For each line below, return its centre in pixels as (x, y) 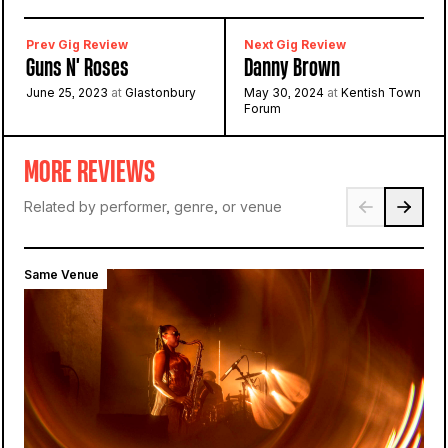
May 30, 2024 (285, 92)
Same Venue (61, 274)
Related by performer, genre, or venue (153, 206)
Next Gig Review (295, 44)
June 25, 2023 (68, 92)
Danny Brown (292, 68)
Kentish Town (379, 92)
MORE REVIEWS (89, 172)
